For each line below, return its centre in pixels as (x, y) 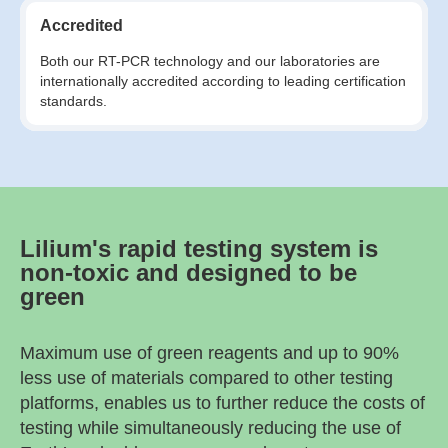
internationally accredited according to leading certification (223, 80)
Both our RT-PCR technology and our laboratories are (210, 60)
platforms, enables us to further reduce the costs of (222, 402)
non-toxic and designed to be (188, 272)
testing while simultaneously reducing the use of (210, 427)
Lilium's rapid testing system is (199, 248)
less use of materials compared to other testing (206, 377)
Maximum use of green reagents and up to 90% (209, 352)
